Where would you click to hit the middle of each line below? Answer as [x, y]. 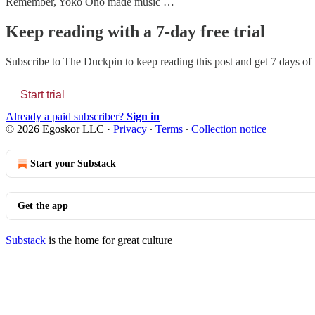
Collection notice [229, 129]
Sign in [143, 116]
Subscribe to [34, 61]
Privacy [130, 129]
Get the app [43, 205]
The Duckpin [93, 61]
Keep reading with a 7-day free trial [135, 31]
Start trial [43, 94]
